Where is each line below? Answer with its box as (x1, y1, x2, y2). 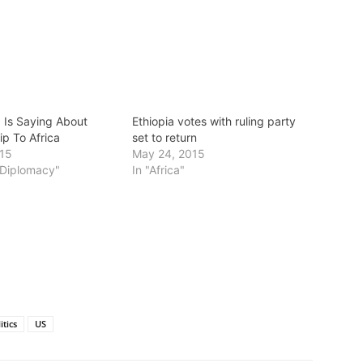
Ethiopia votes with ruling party (131, 113, 296, 128)
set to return (131, 130, 197, 144)
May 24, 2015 (131, 146, 205, 160)
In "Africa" (131, 162, 185, 177)
